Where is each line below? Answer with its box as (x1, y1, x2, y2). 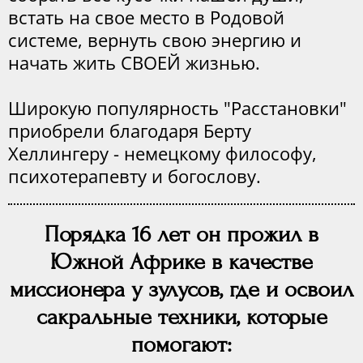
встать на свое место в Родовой (8, 5, 284, 29)
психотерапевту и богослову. (8, 164, 261, 188)
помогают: (131, 331, 232, 358)
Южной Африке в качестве (50, 249, 313, 275)
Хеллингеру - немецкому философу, (8, 141, 317, 165)
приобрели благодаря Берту (8, 118, 251, 143)
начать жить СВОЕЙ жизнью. (8, 50, 260, 75)
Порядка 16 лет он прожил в (45, 221, 318, 248)
